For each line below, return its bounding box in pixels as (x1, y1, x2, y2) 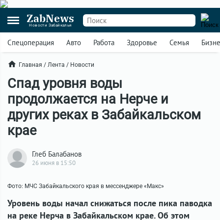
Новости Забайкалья (29, 23, 72, 27)
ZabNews (27, 11, 74, 25)
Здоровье (127, 37, 157, 47)
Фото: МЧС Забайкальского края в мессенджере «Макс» (7, 183, 164, 190)
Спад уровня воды (7, 76, 122, 91)
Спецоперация (7, 37, 54, 47)
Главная (19, 61, 42, 68)
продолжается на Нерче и (7, 91, 168, 107)
